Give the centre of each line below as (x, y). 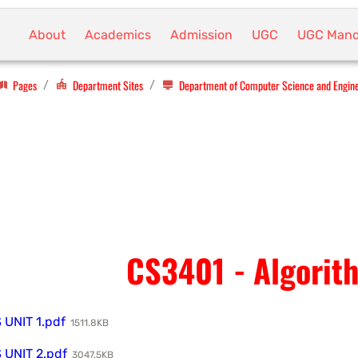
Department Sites (108, 85)
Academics (117, 34)
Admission (201, 34)
